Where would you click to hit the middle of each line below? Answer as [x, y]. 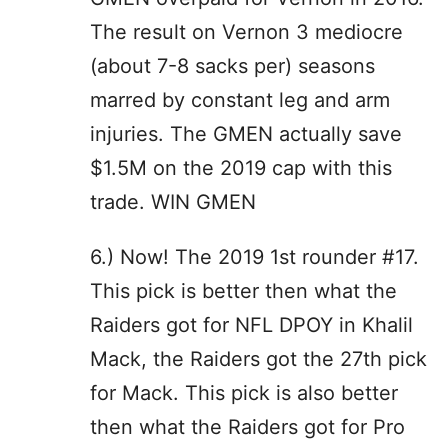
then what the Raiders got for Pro [247, 426]
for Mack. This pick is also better [244, 392]
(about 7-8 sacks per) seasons [232, 65]
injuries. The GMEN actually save [246, 133]
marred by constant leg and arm [240, 99]
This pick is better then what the [243, 290]
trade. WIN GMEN [173, 201]
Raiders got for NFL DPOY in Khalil [251, 324]
